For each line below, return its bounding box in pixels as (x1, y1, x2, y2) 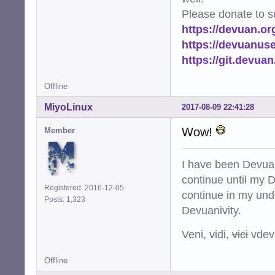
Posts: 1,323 (44, 195, 89, 204)
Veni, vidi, (182, 227, 232, 241)
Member (44, 126, 75, 136)
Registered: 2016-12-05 (44, 184, 124, 193)
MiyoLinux (44, 102, 93, 113)
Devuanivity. (182, 203, 241, 217)
